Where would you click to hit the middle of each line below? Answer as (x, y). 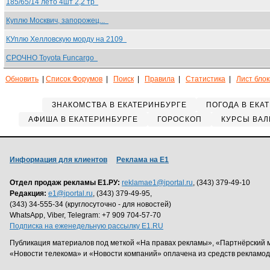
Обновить (22, 79)
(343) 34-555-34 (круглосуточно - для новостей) (90, 204)
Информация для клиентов (58, 160)
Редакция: (28, 193)
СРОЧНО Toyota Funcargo (52, 58)
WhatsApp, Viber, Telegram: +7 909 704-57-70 (85, 215)
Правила (160, 79)
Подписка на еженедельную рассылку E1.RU (86, 226)
